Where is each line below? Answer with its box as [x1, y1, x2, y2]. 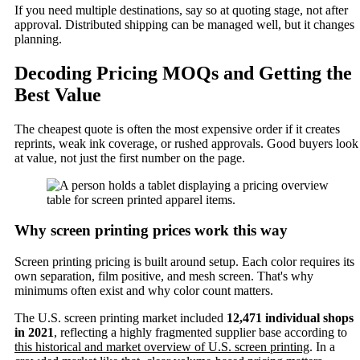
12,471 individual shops [227, 311, 354, 325]
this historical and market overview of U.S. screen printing [14, 340, 309, 354]
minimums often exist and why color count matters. [14, 284, 273, 298]
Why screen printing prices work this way [14, 222, 288, 239]
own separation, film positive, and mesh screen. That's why [14, 269, 313, 284]
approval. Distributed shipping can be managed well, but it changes [14, 17, 354, 31]
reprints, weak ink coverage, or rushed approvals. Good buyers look [14, 136, 358, 150]
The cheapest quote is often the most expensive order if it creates [14, 121, 340, 136]
